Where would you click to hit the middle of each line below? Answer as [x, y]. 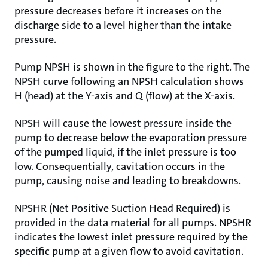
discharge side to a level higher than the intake [123, 25]
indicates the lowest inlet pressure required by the [131, 237]
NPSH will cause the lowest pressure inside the [123, 123]
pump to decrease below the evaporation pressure [131, 138]
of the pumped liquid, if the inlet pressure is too [125, 152]
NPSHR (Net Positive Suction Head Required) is [122, 208]
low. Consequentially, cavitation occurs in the [120, 166]
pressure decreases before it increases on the [118, 11]
